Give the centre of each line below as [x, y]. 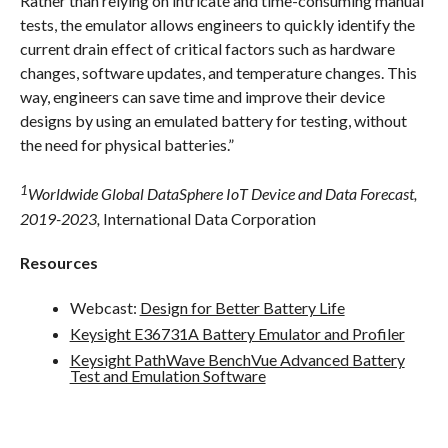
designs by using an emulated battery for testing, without [213, 121]
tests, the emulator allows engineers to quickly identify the [217, 25]
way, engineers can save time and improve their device [202, 97]
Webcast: [104, 307]
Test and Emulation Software [167, 375]
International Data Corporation [209, 218]
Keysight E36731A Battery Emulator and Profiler [237, 333]
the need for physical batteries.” [126, 145]
